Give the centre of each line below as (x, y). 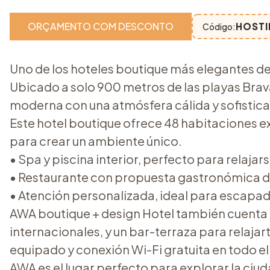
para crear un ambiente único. (96, 141)
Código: (219, 27)
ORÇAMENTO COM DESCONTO (101, 26)
